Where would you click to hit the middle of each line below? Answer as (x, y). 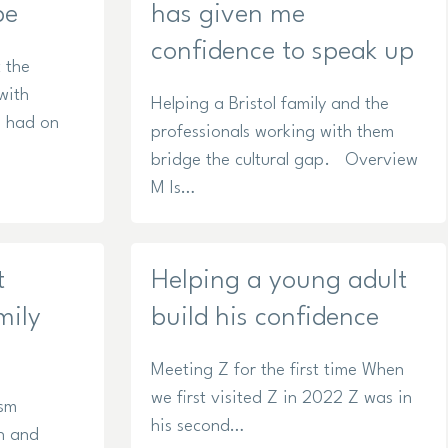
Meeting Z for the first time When (278, 371)
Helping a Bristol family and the (270, 105)
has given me (228, 15)
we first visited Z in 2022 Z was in (282, 399)
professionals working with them (273, 133)
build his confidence (265, 318)
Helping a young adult (279, 281)
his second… (198, 427)
